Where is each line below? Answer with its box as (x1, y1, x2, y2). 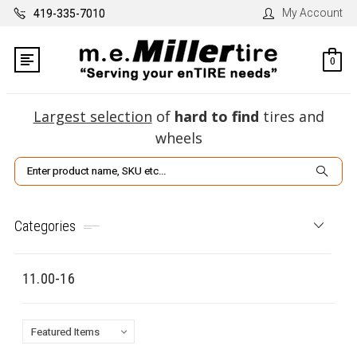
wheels (155, 128, 202, 148)
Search (14, 159, 51, 173)
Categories (14, 217, 76, 234)
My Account (282, 6, 343, 19)
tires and (258, 107, 324, 127)
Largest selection (33, 107, 152, 127)
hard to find (174, 107, 259, 127)
